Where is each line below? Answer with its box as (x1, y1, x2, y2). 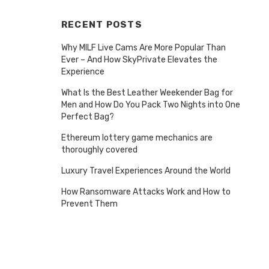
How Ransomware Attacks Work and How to (61, 186, 231, 197)
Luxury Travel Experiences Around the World (61, 165, 231, 176)
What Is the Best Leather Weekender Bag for (61, 87, 233, 98)
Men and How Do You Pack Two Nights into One (61, 99, 240, 110)
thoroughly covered (61, 144, 138, 155)
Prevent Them (61, 198, 118, 209)
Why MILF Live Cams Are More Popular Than (61, 42, 226, 53)
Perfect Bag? (61, 111, 114, 122)
